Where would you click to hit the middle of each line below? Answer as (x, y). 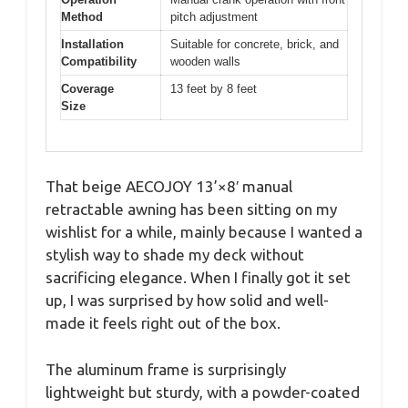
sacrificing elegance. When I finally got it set (198, 278)
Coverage (87, 88)
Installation (92, 44)
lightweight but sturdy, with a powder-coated (203, 392)
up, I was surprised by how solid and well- (187, 301)
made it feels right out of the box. (163, 323)
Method (82, 16)
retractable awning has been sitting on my (191, 209)
